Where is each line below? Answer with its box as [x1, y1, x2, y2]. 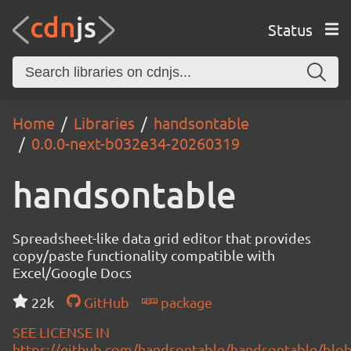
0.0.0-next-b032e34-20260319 [31, 133, 240, 153]
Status [267, 19, 313, 39]
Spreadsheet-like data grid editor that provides [13, 230, 311, 246]
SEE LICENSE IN [13, 324, 110, 340]
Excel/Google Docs [13, 264, 132, 280]
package [157, 294, 212, 310]
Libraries [74, 113, 135, 132]
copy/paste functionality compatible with [13, 247, 275, 263]
